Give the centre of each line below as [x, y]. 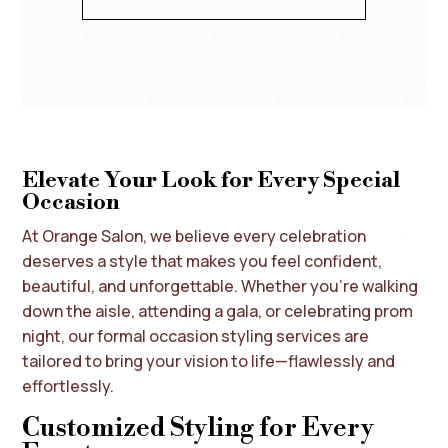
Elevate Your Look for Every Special [211, 180]
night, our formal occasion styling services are [196, 335]
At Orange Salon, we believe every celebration [194, 235]
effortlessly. [68, 385]
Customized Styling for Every [198, 427]
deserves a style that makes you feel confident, [202, 260]
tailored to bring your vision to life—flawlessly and [209, 360]
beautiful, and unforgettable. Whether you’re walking [220, 285]
